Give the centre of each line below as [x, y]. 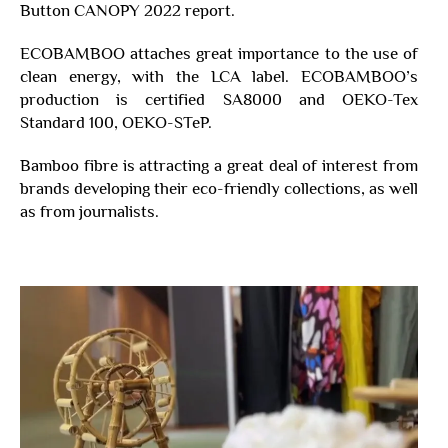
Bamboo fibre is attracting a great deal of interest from [219, 165]
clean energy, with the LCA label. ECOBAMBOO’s [219, 76]
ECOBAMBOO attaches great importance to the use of [219, 53]
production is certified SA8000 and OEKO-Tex [219, 99]
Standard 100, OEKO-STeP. [116, 122]
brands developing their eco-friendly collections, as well [219, 188]
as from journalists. [89, 211]
